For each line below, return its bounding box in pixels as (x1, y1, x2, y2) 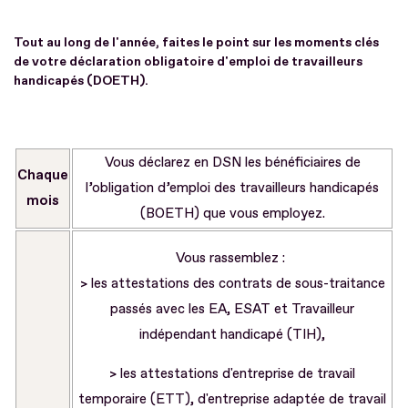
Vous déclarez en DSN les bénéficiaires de (104, 153, 361, 171)
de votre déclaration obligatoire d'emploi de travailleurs (14, 53, 362, 69)
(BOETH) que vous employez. (139, 204, 325, 222)
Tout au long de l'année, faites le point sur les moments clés (14, 34, 379, 50)
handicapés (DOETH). (14, 72, 148, 88)
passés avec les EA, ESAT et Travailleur (110, 300, 354, 318)
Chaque (17, 166, 68, 184)
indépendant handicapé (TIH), (139, 325, 325, 343)
